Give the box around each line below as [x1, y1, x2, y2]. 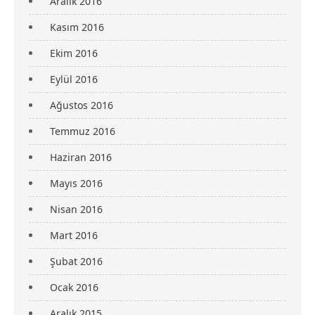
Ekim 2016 [50, 46, 98, 60]
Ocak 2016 [50, 281, 98, 295]
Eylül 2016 [50, 72, 98, 86]
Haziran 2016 [50, 150, 112, 165]
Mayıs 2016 [50, 176, 103, 191]
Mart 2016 [50, 229, 98, 243]
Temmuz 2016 [50, 124, 115, 139]
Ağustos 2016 [50, 98, 113, 112]
